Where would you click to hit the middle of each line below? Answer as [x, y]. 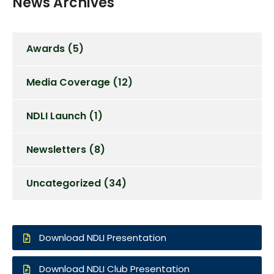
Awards [46, 49]
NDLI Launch [56, 116]
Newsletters [56, 150]
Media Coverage [68, 83]
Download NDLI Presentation [103, 238]
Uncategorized [64, 183]
